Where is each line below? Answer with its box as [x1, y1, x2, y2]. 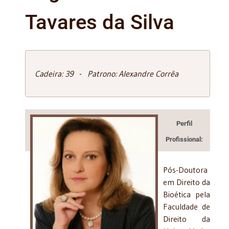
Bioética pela [163, 189, 210, 199]
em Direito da [163, 176, 210, 187]
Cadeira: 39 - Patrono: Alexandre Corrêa [35, 68, 178, 79]
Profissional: [165, 135, 203, 143]
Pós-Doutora [163, 164, 208, 175]
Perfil [176, 119, 192, 127]
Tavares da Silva [25, 10, 174, 34]
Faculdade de [163, 201, 210, 212]
